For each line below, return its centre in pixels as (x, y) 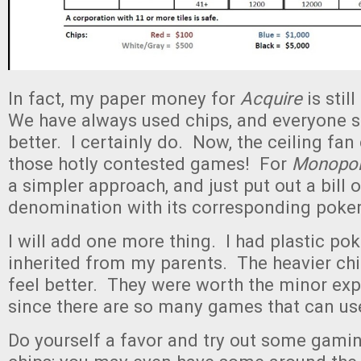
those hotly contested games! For (150, 164)
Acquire (271, 98)
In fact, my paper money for (124, 98)
